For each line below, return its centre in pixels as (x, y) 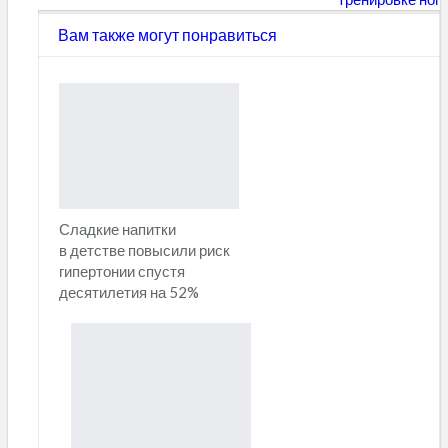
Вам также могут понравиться (167, 35)
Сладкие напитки (117, 229)
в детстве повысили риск (144, 250)
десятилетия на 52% (129, 292)
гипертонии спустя (122, 271)
